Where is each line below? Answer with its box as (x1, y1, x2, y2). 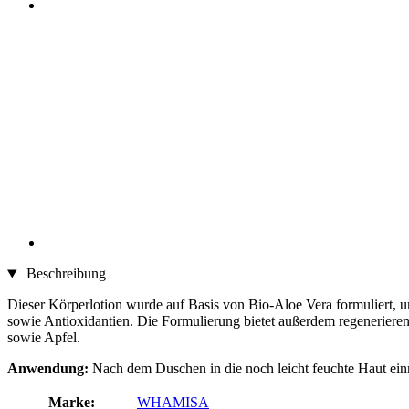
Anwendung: (7, 361, 92, 377)
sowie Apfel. (7, 330, 80, 346)
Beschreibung (22, 266, 106, 282)
